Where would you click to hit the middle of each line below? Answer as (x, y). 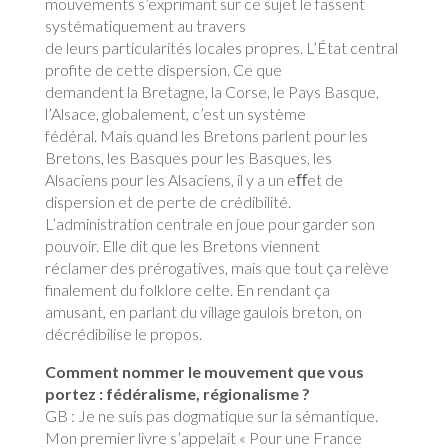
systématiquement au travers (145, 25)
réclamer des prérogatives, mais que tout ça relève (216, 267)
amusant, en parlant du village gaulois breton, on (203, 311)
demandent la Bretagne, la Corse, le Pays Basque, (211, 91)
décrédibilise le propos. (123, 333)
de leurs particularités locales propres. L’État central (221, 47)
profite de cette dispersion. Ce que (163, 69)
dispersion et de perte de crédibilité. (167, 201)
